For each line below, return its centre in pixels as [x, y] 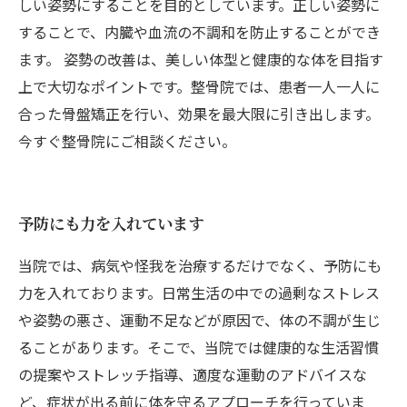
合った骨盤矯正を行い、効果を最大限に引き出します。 [199, 114]
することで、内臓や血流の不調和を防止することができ [199, 32]
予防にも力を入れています [111, 223]
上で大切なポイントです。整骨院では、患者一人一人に [199, 86]
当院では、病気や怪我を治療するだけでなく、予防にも [200, 265]
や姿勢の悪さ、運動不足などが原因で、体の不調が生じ [199, 320]
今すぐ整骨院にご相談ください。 [127, 141]
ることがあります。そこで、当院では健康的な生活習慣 [199, 347]
